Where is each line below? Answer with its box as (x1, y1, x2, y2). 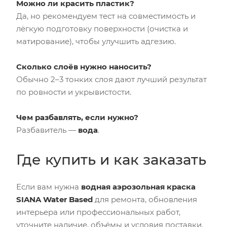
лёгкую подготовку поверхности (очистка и (16, 23, 188, 33)
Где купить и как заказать (16, 150, 206, 168)
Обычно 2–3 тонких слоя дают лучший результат (16, 74, 207, 84)
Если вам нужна (16, 181, 81, 192)
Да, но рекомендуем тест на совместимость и (16, 11, 196, 21)
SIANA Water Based (16, 194, 93, 204)
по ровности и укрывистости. (16, 87, 131, 97)
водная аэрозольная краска (81, 181, 196, 192)
